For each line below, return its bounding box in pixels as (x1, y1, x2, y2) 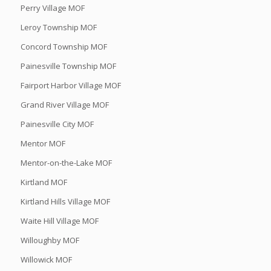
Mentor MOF (20, 137, 65, 149)
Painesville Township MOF (20, 60, 116, 71)
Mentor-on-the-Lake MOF (20, 157, 112, 168)
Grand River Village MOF (20, 99, 109, 110)
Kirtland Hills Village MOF (20, 195, 110, 207)
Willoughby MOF (20, 234, 79, 246)
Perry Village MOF (20, 2, 85, 13)
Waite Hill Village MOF (20, 215, 99, 226)
